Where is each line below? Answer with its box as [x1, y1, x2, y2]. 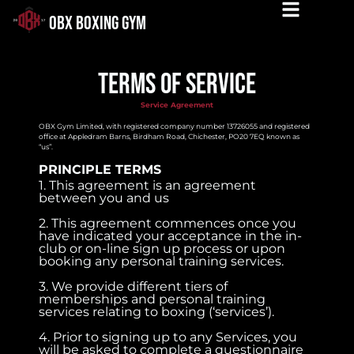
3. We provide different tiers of [39, 278, 228, 294]
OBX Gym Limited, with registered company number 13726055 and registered [39, 122, 311, 131]
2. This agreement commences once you [39, 215, 297, 231]
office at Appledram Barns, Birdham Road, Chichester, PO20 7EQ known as [39, 132, 300, 141]
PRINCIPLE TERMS [39, 161, 162, 177]
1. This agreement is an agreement [39, 177, 257, 193]
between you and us [39, 190, 170, 205]
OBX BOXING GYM [49, 12, 146, 35]
